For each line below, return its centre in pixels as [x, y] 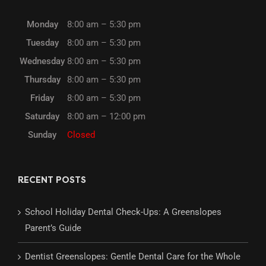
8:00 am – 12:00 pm [106, 117]
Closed [81, 135]
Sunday [42, 135]
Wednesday [42, 61]
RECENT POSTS [52, 181]
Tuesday [42, 43]
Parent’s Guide [53, 228]
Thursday [42, 80]
